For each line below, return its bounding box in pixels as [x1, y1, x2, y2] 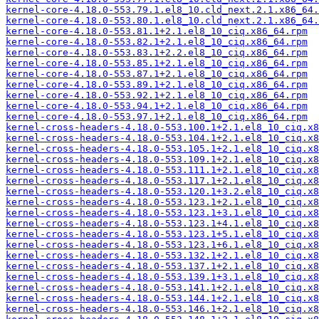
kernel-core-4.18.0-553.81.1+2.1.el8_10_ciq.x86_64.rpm [6, 26, 308, 36]
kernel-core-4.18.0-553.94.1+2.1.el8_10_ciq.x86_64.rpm [6, 100, 308, 111]
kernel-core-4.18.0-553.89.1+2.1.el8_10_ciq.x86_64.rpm [6, 79, 308, 90]
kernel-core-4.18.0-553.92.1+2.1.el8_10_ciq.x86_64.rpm [6, 90, 308, 100]
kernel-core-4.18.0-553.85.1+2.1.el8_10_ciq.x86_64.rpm [6, 58, 308, 68]
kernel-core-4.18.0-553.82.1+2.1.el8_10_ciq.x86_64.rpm [6, 36, 308, 47]
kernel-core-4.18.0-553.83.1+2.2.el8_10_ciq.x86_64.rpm [6, 47, 308, 58]
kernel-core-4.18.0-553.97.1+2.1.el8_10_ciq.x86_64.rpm [6, 111, 308, 122]
